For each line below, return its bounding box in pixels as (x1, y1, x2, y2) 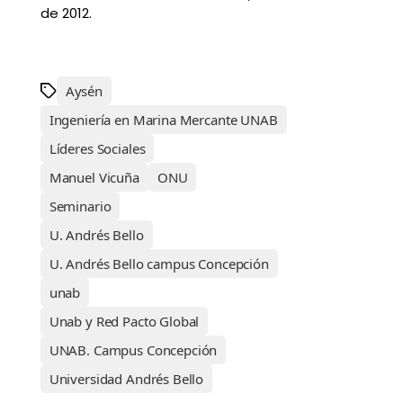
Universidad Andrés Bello (49, 370, 204, 389)
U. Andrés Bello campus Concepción (49, 255, 269, 273)
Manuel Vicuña (49, 168, 139, 187)
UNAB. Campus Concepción (49, 341, 218, 360)
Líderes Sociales (49, 139, 146, 158)
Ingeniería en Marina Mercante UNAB (49, 111, 278, 130)
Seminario (49, 197, 112, 216)
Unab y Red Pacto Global (49, 312, 200, 331)
